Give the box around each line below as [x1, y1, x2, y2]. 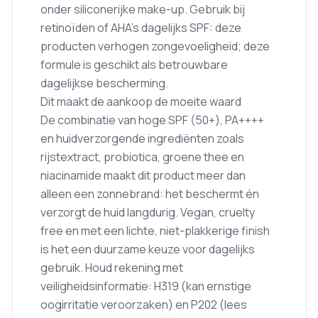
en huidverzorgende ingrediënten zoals [40, 131, 244, 146]
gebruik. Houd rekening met [40, 260, 183, 275]
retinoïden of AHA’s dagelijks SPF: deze [40, 20, 241, 35]
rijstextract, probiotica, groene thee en [40, 149, 244, 165]
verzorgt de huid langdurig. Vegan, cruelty [40, 204, 255, 220]
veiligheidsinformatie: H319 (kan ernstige [40, 278, 251, 294]
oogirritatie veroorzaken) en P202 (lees [40, 297, 247, 312]
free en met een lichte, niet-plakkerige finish [40, 223, 270, 238]
